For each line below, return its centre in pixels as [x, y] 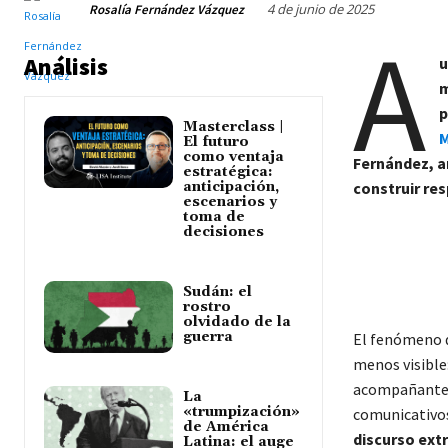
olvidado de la [237, 322]
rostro [207, 307]
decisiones [224, 232]
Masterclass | [234, 127]
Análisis [66, 67]
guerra [210, 337]
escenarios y [230, 202]
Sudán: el [218, 292]
